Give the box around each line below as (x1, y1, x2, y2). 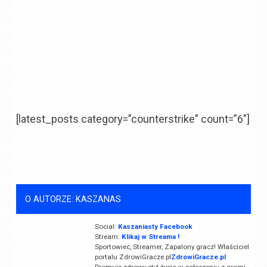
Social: (94, 222, 118, 231)
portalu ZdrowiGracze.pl (94, 253, 171, 261)
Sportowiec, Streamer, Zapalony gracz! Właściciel (94, 243, 249, 251)
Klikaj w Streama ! (121, 232, 179, 241)
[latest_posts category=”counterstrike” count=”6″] (16, 113, 250, 126)
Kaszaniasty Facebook (117, 222, 193, 231)
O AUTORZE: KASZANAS (24, 194, 121, 204)
